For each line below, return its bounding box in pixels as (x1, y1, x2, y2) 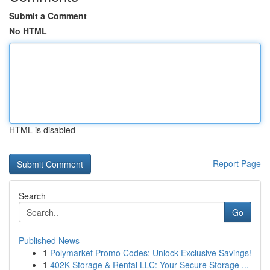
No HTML (9, 25, 47, 37)
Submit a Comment (9, 10, 87, 22)
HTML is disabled (9, 124, 75, 136)
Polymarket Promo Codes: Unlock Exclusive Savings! (50, 246, 251, 259)
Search (19, 190, 46, 202)
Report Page (213, 157, 261, 169)
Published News (19, 234, 80, 246)
